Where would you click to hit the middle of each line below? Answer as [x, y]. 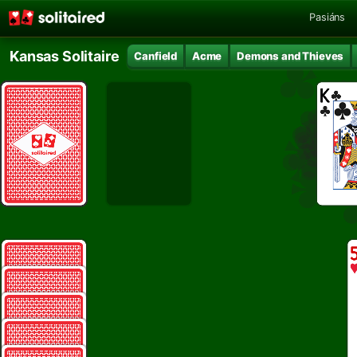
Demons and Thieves [290, 55]
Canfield [156, 55]
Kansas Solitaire [65, 56]
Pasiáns [328, 17]
